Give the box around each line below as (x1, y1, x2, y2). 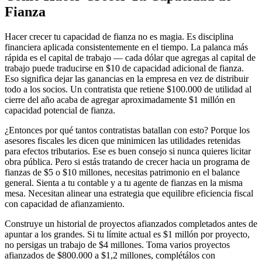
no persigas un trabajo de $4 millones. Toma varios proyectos (5, 240, 230, 250)
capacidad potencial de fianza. (5, 105, 115, 116)
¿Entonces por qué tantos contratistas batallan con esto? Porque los (5, 125, 250, 136)
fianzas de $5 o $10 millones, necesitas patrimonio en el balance (5, 167, 240, 178)
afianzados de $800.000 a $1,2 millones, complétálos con (5, 250, 215, 261)
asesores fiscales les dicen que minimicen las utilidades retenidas (5, 136, 240, 146)
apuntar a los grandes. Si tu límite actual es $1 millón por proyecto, (5, 229, 250, 240)
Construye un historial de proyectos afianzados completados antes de (5, 219, 257, 229)
